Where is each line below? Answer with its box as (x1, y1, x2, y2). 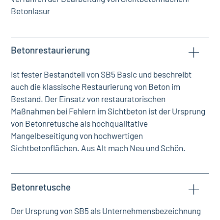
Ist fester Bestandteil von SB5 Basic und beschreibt (11, 69, 192, 79)
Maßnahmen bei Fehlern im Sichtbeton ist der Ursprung (11, 106, 206, 116)
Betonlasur (11, 6, 51, 16)
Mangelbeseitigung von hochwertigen (11, 130, 143, 140)
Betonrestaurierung (11, 44, 90, 56)
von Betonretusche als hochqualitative (11, 118, 148, 128)
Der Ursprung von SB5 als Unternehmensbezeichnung (11, 205, 201, 216)
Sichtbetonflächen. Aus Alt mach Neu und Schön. (11, 142, 186, 153)
